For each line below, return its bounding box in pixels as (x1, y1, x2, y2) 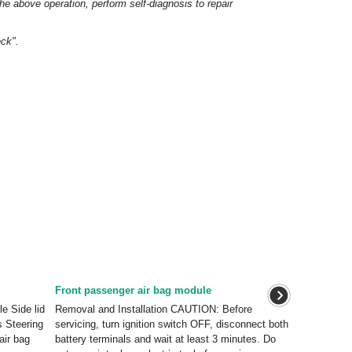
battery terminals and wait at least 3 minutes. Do (54, 333, 276, 345)
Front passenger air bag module (54, 284, 211, 296)
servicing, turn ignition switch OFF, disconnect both (54, 318, 288, 330)
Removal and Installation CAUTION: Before (54, 303, 252, 315)
